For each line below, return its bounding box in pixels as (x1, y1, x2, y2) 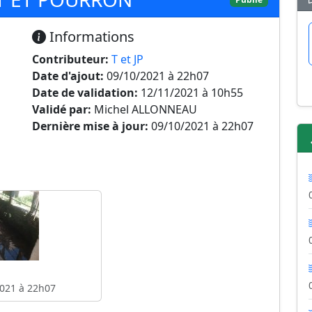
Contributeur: (32, 52, 109, 67)
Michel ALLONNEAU (91, 102, 197, 117)
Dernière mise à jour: (32, 118, 148, 134)
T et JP (111, 52, 143, 67)
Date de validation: (32, 85, 138, 100)
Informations (46, 27, 134, 46)
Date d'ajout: (32, 68, 104, 84)
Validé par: (32, 102, 91, 117)
